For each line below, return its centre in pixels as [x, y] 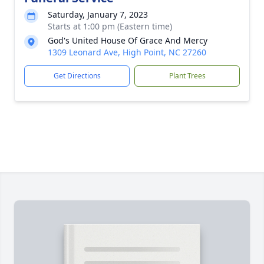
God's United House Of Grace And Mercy [128, 40]
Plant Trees [187, 76]
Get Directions [77, 76]
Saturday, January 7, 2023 [98, 14]
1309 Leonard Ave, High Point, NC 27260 [127, 52]
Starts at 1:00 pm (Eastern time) [110, 26]
